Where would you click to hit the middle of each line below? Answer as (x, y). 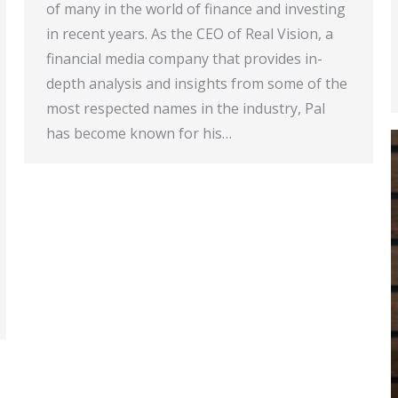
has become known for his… (139, 133)
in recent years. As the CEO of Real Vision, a (190, 34)
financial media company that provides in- (184, 59)
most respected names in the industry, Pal (186, 108)
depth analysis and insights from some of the (197, 84)
